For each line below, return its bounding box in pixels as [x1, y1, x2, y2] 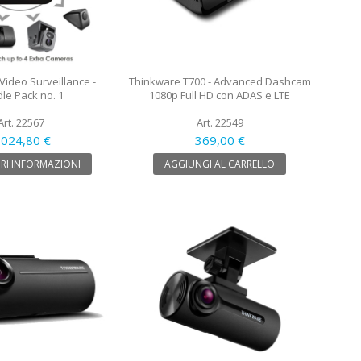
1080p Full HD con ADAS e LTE [149, 87, 290, 102]
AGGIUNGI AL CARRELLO [164, 156, 275, 171]
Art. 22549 [196, 114, 243, 130]
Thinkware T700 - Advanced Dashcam [128, 73, 311, 89]
